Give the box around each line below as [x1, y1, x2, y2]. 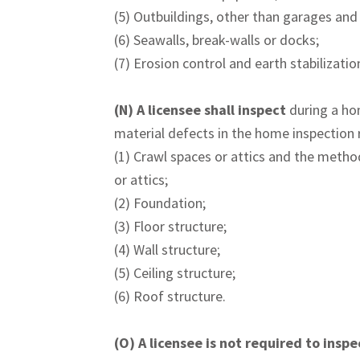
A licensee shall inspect [137, 100, 289, 119]
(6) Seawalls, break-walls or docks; [114, 31, 319, 49]
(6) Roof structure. [114, 287, 226, 305]
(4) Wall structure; [114, 240, 220, 259]
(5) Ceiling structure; [114, 264, 235, 282]
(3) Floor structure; [114, 217, 227, 235]
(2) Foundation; [114, 194, 206, 212]
